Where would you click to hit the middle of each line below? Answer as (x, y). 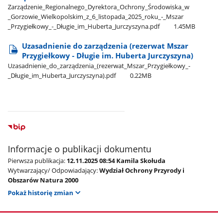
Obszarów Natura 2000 (43, 180)
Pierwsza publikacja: (37, 160)
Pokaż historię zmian (41, 193)
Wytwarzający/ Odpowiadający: (53, 170)
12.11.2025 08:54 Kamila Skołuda (116, 160)
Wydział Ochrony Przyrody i (142, 170)
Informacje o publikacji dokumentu (80, 149)
